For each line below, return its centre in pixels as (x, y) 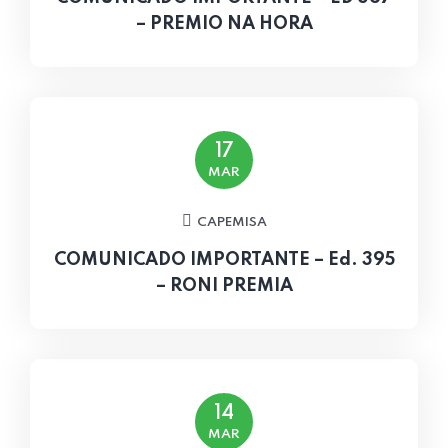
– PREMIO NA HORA (224, 24)
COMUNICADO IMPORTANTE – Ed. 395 (224, 260)
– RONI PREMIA (224, 286)
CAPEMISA (231, 222)
